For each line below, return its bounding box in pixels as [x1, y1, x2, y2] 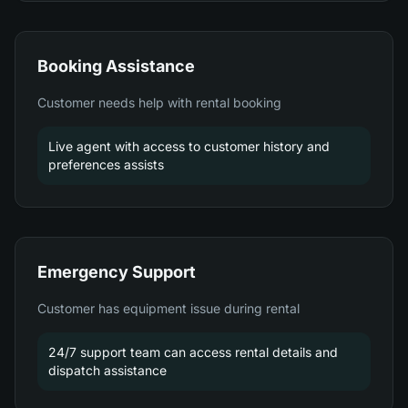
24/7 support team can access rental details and [48, 344, 338, 360]
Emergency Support [37, 262, 196, 281]
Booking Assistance [37, 56, 195, 76]
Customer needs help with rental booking [37, 95, 281, 110]
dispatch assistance [48, 362, 167, 378]
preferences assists [48, 157, 164, 172]
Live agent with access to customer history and [48, 138, 330, 154]
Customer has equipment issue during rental [37, 301, 300, 316]
